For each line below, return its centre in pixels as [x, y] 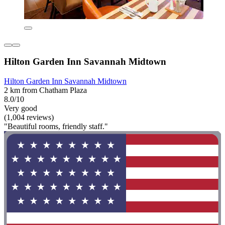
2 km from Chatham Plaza [45, 90]
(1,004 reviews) [29, 117]
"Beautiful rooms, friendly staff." [56, 126]
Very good [21, 108]
